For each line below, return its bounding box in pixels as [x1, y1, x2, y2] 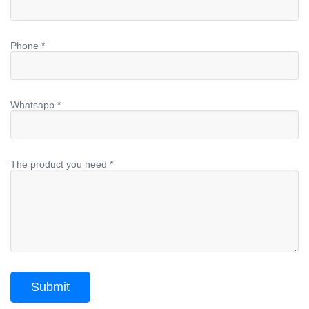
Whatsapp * [10, 99, 61, 111]
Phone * [10, 40, 45, 52]
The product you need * [10, 159, 113, 170]
